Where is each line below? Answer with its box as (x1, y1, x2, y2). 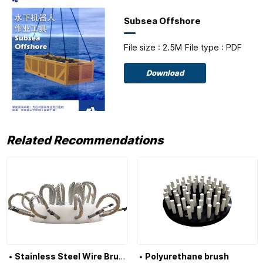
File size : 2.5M (124, 43, 183, 53)
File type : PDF (185, 43, 242, 53)
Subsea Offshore (124, 16, 201, 27)
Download (146, 69, 184, 78)
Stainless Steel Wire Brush (118, 252, 125, 262)
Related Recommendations (6, 133, 163, 147)
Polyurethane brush (144, 252, 229, 262)
